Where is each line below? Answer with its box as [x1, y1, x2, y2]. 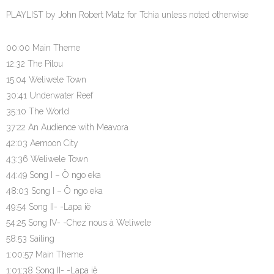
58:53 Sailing [6, 234, 54, 243]
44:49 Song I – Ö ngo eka [6, 170, 101, 180]
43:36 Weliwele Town [6, 154, 88, 164]
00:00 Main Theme [6, 43, 80, 53]
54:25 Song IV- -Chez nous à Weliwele [6, 218, 151, 228]
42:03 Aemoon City [6, 138, 78, 148]
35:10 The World [6, 106, 69, 116]
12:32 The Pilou [6, 59, 63, 68]
